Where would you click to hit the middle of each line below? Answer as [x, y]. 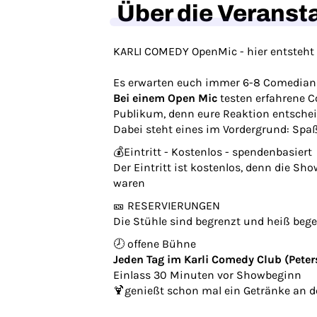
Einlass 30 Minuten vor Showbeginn [207, 275]
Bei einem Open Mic [165, 98]
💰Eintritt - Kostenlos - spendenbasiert [213, 152]
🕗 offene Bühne [155, 244]
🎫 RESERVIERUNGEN [167, 206]
